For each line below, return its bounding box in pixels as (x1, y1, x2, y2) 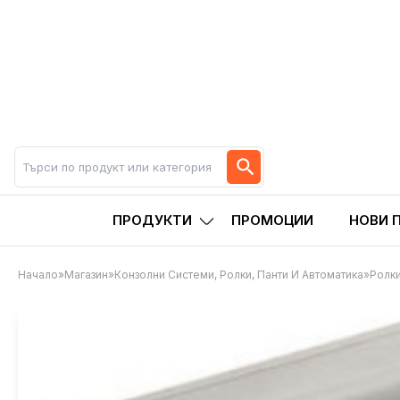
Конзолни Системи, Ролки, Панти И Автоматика (114, 268, 363, 281)
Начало (18, 268, 58, 281)
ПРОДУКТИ (112, 212, 192, 229)
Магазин (64, 268, 108, 281)
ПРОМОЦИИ (231, 212, 313, 229)
